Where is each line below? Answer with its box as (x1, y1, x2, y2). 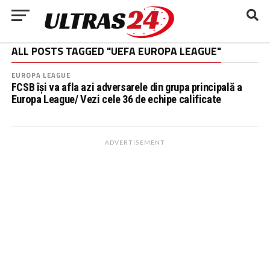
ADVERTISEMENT (105, 139, 165, 146)
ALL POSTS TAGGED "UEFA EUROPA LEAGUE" (11, 43, 221, 59)
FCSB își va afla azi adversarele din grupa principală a (11, 81, 242, 93)
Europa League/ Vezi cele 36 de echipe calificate (11, 93, 221, 105)
